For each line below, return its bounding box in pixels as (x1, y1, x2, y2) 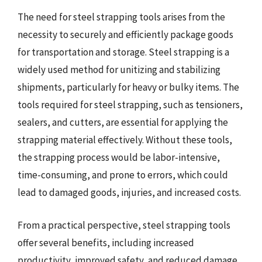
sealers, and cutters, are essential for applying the (18, 116, 228, 129)
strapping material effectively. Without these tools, (18, 133, 232, 146)
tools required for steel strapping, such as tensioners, (18, 98, 243, 111)
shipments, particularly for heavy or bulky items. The (18, 81, 239, 94)
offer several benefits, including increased (18, 236, 194, 249)
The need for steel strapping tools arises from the (18, 11, 225, 23)
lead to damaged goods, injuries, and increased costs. (18, 186, 241, 199)
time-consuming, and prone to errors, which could (18, 168, 228, 181)
